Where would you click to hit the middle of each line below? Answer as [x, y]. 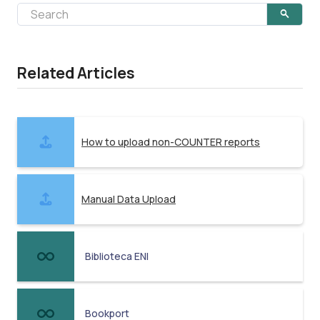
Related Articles [76, 72]
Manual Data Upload [129, 199]
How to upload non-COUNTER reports [171, 141]
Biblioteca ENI [117, 256]
